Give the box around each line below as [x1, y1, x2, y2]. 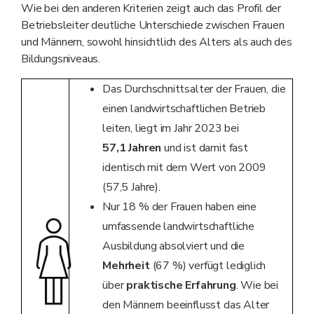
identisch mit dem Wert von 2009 [102, 160, 266, 176]
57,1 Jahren [102, 140, 162, 156]
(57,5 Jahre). [102, 179, 161, 196]
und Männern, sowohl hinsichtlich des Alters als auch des [21, 34, 292, 50]
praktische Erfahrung [126, 278, 236, 294]
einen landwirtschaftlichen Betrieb [102, 101, 266, 117]
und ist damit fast [161, 140, 248, 156]
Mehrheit [102, 258, 150, 274]
